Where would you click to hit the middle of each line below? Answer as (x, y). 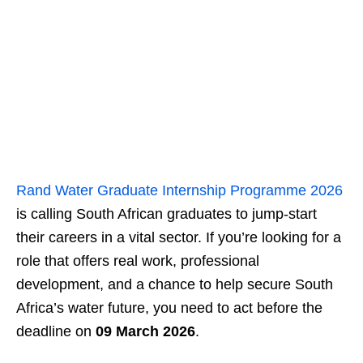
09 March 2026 (145, 332)
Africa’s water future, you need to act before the (169, 308)
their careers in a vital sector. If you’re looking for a (179, 238)
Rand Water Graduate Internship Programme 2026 (179, 191)
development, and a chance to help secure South (175, 285)
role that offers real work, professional (138, 261)
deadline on (56, 332)
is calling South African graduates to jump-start (167, 214)
